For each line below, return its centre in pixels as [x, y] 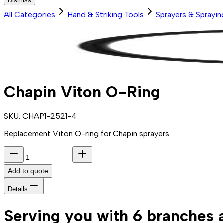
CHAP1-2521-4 [50, 116]
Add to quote [28, 171]
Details [18, 189]
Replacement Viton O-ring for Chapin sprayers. [87, 134]
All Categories [30, 15]
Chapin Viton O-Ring [82, 91]
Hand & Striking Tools [106, 15]
